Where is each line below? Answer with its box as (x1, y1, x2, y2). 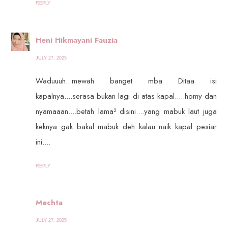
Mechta (36, 197, 63, 209)
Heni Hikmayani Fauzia (36, 34, 118, 46)
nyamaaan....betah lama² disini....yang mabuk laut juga (36, 105, 217, 117)
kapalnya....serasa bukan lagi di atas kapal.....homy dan (36, 90, 217, 102)
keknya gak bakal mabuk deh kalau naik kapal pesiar (36, 121, 217, 132)
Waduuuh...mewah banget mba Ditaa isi (36, 75, 217, 87)
